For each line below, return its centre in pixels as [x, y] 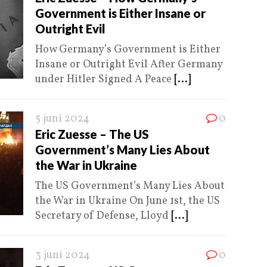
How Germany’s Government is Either [128, 50]
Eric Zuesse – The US [92, 134]
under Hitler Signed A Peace [105, 80]
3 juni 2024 [63, 256]
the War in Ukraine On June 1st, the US [128, 201]
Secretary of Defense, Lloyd [103, 216]
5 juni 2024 [62, 119]
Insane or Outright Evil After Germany [129, 65]
